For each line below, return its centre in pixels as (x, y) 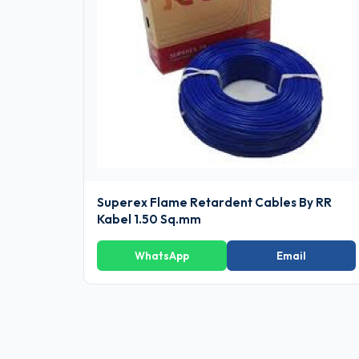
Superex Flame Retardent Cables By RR (214, 203)
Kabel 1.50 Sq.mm (149, 220)
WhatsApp (161, 256)
